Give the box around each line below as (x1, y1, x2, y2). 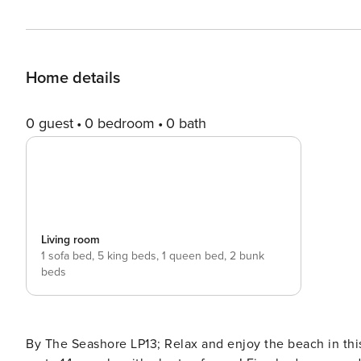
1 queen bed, (162, 249, 230, 263)
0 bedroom (85, 114, 155, 132)
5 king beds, (98, 249, 162, 263)
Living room (41, 233, 100, 247)
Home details (26, 68, 120, 88)
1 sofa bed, (41, 249, 98, 263)
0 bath (166, 114, 206, 132)
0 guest (26, 114, 73, 132)
